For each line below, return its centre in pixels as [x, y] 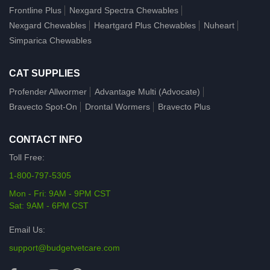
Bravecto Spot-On [43, 106]
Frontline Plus [35, 10]
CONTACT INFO [46, 139]
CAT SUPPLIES [45, 73]
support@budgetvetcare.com [64, 247]
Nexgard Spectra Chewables [124, 10]
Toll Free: [27, 157]
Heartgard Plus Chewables [145, 25]
